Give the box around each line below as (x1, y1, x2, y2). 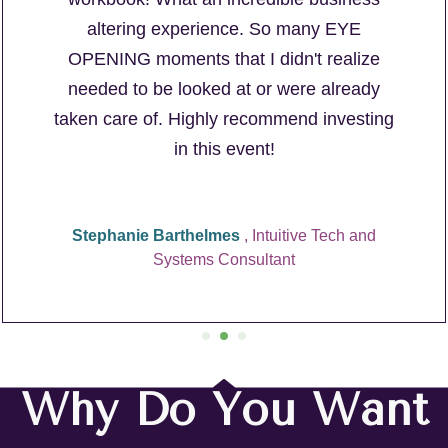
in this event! (173, 138, 275, 159)
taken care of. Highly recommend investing (54, 108, 394, 129)
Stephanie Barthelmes (72, 226, 244, 244)
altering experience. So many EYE (87, 18, 361, 39)
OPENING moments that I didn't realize (68, 48, 380, 69)
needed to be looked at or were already (68, 78, 380, 99)
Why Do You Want (20, 383, 428, 436)
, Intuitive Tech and (244, 226, 376, 244)
